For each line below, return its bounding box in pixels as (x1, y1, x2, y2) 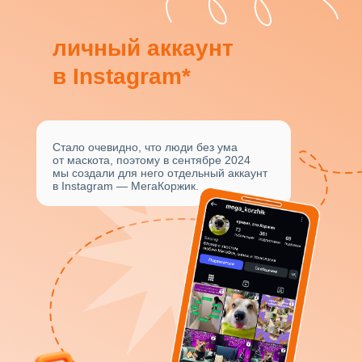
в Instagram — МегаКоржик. (53, 179, 199, 192)
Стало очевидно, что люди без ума (53, 141, 238, 154)
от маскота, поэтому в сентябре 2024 (53, 154, 250, 166)
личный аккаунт (53, 36, 234, 61)
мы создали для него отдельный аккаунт (53, 166, 267, 179)
